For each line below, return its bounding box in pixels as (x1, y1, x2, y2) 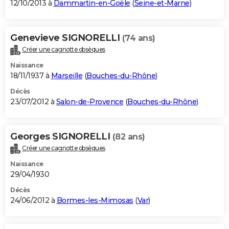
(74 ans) (122, 33, 155, 43)
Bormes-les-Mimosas (56, 196, 133, 205)
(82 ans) (112, 132, 145, 142)
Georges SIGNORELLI (10, 131, 112, 143)
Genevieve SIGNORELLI (10, 32, 122, 44)
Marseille (51, 71, 82, 81)
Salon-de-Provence (56, 97, 123, 107)
